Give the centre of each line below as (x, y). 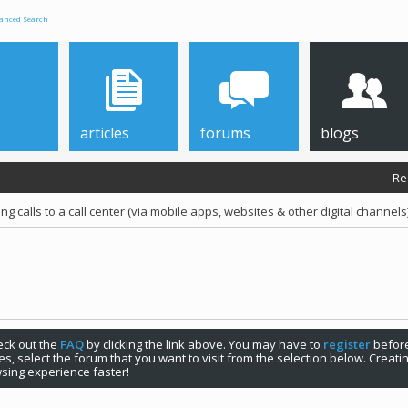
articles (105, 133)
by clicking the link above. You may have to (204, 344)
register (347, 344)
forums (225, 133)
